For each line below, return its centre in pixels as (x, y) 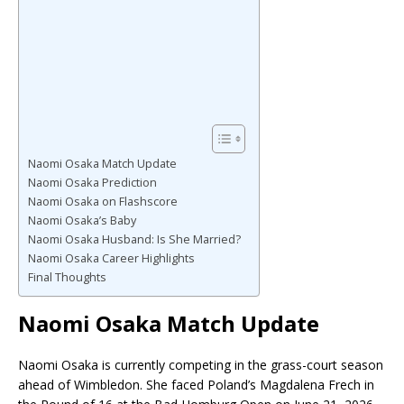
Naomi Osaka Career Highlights (111, 258)
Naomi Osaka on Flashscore (103, 201)
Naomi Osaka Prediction (92, 182)
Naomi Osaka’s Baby (82, 220)
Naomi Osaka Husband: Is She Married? (134, 239)
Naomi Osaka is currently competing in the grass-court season (201, 364)
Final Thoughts (67, 277)
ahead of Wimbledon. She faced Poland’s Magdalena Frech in (196, 384)
